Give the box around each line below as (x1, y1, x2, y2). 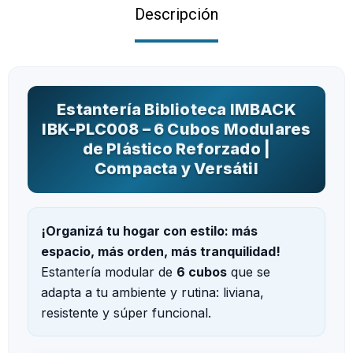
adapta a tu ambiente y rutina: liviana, (41, 284, 264, 300)
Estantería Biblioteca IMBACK (57, 100, 296, 119)
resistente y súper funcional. (41, 305, 211, 321)
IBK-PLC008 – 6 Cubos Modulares (42, 120, 311, 139)
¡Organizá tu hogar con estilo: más (41, 223, 258, 239)
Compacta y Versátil (95, 159, 258, 178)
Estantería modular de (41, 264, 176, 280)
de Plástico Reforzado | (82, 139, 271, 158)
